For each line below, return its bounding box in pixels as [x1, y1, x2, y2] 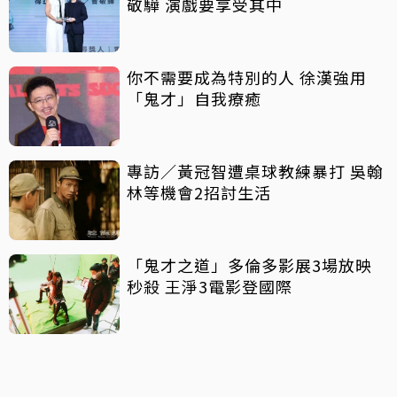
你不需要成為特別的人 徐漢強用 [127, 66, 367, 90]
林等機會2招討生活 [127, 181, 271, 205]
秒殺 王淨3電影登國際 [127, 275, 292, 299]
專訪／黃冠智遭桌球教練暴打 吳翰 [127, 160, 384, 183]
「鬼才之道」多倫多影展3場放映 [127, 253, 372, 277]
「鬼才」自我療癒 [127, 87, 261, 111]
